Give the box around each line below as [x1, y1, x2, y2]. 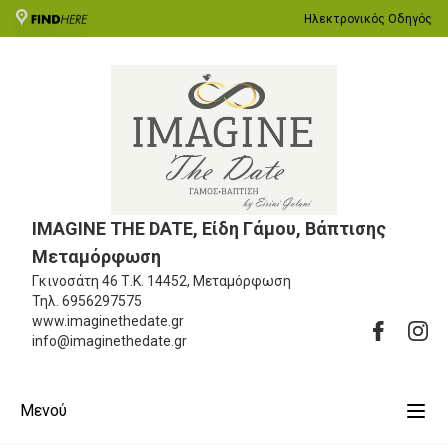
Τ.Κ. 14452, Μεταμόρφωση [121, 272, 291, 289]
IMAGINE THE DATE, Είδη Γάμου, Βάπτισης [32, 217, 386, 239]
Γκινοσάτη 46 [32, 272, 118, 289]
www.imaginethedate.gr [32, 312, 184, 329]
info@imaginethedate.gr [32, 332, 187, 349]
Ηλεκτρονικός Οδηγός [304, 11, 432, 26]
